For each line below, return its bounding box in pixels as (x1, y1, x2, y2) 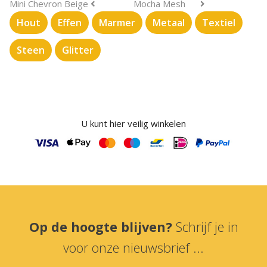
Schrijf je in (175, 218, 238, 236)
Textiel (202, 15, 235, 29)
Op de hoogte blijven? (29, 218, 176, 236)
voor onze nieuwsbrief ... (63, 239, 204, 257)
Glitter (62, 43, 94, 57)
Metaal (153, 15, 185, 29)
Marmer (99, 15, 135, 29)
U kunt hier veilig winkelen (81, 117, 186, 130)
